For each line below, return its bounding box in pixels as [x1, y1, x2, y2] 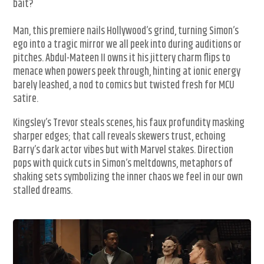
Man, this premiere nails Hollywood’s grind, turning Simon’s [13, 23, 239, 40]
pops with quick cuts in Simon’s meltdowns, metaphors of [13, 156, 233, 173]
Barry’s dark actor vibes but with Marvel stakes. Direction [13, 142, 234, 159]
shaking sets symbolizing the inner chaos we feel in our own [13, 169, 243, 186]
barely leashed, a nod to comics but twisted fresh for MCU [13, 77, 235, 94]
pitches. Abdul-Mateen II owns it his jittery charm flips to [13, 50, 231, 67]
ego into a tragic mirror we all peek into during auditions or [13, 37, 242, 54]
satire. [13, 91, 39, 108]
